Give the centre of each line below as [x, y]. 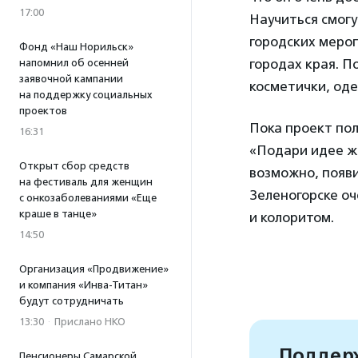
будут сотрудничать [72, 301]
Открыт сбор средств [74, 166]
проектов [43, 111]
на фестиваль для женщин [86, 182]
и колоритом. [292, 218]
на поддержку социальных [86, 95]
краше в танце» [58, 214]
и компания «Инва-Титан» [84, 285]
